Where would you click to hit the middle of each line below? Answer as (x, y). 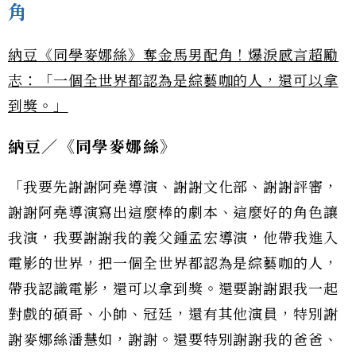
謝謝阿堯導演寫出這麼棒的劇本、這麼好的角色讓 (173, 213)
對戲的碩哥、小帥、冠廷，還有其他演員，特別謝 (173, 314)
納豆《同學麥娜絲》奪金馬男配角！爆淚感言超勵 (173, 55)
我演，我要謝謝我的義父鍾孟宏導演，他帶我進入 (173, 238)
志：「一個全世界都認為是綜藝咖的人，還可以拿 (173, 81)
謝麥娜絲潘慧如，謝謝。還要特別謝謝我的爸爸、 (173, 340)
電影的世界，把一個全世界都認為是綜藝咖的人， (173, 263)
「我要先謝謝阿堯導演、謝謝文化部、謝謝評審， (173, 187)
